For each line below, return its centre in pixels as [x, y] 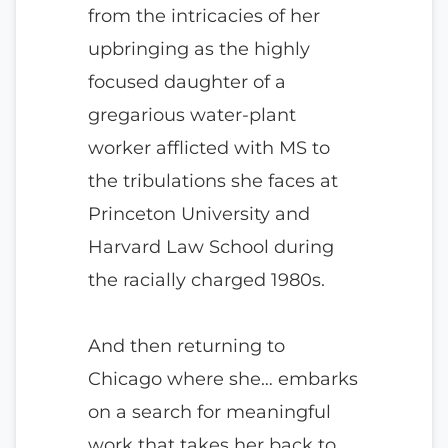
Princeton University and [199, 213]
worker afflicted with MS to [209, 147]
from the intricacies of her [204, 15]
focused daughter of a [187, 81]
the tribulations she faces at [213, 180]
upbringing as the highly [199, 48]
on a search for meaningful [209, 411]
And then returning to [186, 345]
